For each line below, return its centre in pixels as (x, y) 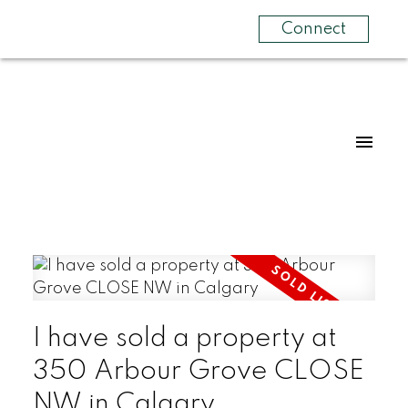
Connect (313, 29)
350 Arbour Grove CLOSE (198, 371)
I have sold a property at (184, 338)
